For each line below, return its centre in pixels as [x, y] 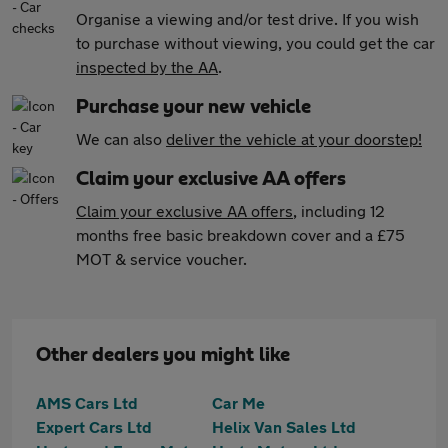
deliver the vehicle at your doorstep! [294, 138]
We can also [121, 138]
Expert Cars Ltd [94, 426]
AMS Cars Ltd [87, 402]
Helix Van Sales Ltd [284, 426]
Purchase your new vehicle [193, 107]
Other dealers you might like [163, 355]
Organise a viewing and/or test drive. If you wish [247, 18]
